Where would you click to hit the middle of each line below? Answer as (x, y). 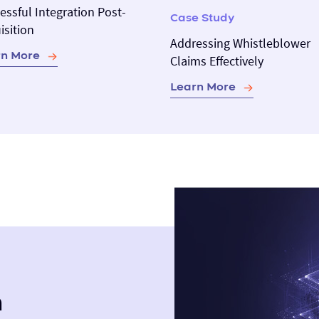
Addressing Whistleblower (240, 43)
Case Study (202, 17)
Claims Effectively (217, 61)
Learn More (203, 87)
